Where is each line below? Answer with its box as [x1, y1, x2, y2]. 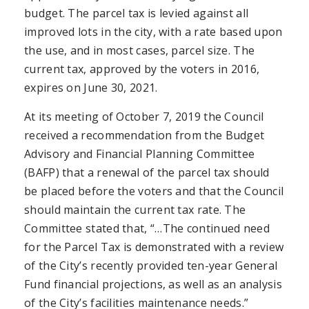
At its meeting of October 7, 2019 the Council [24, 108, 264, 124]
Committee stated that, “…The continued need [24, 220, 270, 236]
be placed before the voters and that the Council [24, 183, 284, 199]
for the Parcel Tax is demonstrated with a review [24, 239, 284, 255]
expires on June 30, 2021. [24, 79, 158, 95]
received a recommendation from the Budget [24, 127, 265, 143]
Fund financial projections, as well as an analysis [24, 276, 282, 292]
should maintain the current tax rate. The [24, 201, 246, 217]
